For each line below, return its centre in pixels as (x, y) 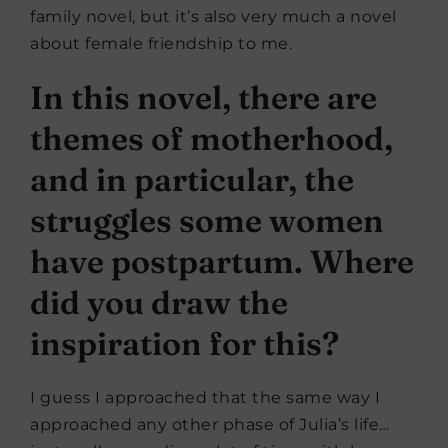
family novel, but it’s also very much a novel (213, 16)
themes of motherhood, (211, 138)
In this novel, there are (203, 97)
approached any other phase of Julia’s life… (210, 424)
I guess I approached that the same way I (205, 397)
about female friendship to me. (163, 43)
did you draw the (159, 302)
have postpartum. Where (222, 261)
